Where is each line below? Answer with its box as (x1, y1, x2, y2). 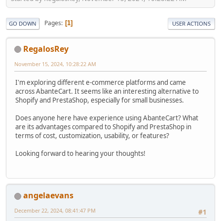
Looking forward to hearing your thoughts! (15, 148, 146, 158)
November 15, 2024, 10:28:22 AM (14, 60, 96, 68)
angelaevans (23, 190, 74, 201)
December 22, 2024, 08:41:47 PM (14, 207, 96, 215)
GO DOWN (9, 19, 37, 27)
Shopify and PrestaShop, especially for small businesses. (15, 95, 184, 105)
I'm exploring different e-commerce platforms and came (15, 77, 186, 87)
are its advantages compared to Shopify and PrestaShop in (15, 122, 191, 131)
